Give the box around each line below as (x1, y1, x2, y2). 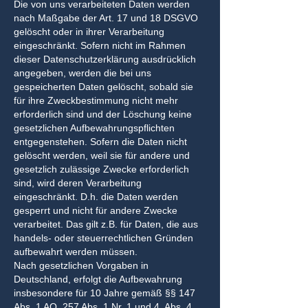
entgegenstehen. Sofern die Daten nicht (14, 136, 187, 147)
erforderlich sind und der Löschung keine (14, 109, 192, 120)
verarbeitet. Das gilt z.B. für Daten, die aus (14, 219, 198, 230)
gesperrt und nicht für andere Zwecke (14, 205, 177, 216)
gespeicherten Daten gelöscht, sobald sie (14, 81, 193, 92)
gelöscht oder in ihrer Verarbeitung (14, 26, 164, 37)
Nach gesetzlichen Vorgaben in (14, 260, 148, 271)
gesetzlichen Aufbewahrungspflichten (14, 122, 175, 133)
